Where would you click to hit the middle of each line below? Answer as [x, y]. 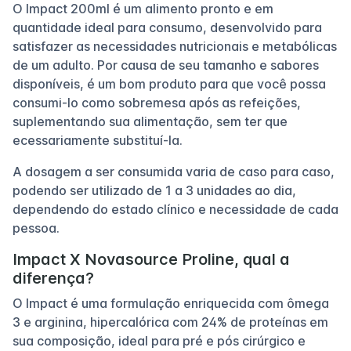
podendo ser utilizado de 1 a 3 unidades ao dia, [154, 190]
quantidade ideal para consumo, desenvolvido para [167, 27]
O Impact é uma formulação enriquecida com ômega [171, 303]
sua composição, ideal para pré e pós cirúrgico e [159, 340]
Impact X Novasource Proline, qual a [151, 259]
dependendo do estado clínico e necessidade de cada [175, 209]
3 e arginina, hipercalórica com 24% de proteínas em [170, 322]
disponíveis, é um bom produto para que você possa [169, 83]
